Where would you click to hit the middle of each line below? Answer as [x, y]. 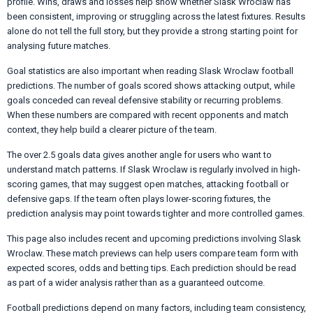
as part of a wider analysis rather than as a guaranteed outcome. [136, 282]
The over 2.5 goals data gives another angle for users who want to [139, 154]
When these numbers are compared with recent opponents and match [148, 115]
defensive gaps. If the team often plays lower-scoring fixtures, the [139, 198]
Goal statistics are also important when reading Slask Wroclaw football [150, 71]
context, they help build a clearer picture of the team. [112, 129]
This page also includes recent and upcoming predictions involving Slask [154, 238]
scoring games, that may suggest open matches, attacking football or [148, 184]
